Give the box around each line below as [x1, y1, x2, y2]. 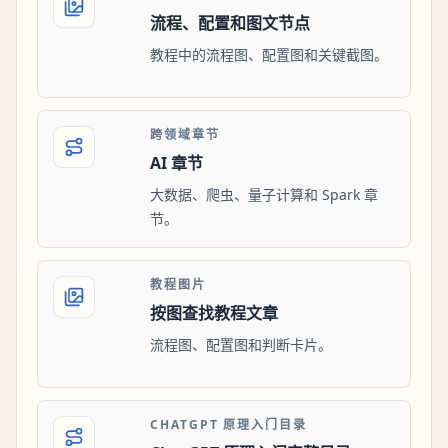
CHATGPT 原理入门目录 [150, 416, 307, 434]
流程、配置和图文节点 [150, 12, 310, 35]
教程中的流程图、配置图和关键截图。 [150, 45, 388, 65]
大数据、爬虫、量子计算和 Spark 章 [150, 185, 378, 205]
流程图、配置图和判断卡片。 [150, 335, 332, 355]
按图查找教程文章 [150, 302, 278, 325]
